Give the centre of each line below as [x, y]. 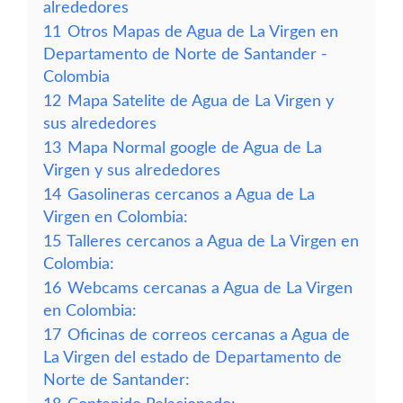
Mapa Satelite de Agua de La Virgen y [201, 101]
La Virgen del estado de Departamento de [193, 358]
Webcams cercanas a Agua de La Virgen [210, 288]
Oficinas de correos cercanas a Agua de [209, 335]
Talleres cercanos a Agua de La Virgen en [213, 242]
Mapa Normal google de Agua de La [195, 148]
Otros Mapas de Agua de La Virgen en [203, 32]
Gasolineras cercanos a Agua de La [191, 195]
